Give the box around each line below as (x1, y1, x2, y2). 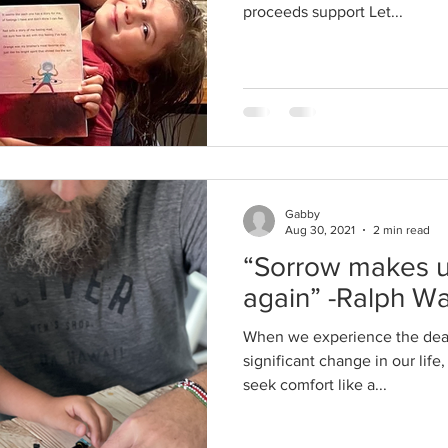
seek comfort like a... (243, 375, 387, 393)
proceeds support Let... (243, 3, 403, 20)
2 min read (373, 223, 430, 237)
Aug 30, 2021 (285, 223, 355, 237)
